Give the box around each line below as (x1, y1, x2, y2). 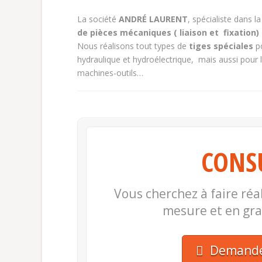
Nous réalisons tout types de (77, 40, 187, 52)
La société (77, 13, 119, 25)
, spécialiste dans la (188, 13, 261, 25)
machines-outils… (77, 67, 143, 79)
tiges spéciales (187, 40, 253, 52)
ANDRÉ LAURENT (119, 13, 188, 25)
